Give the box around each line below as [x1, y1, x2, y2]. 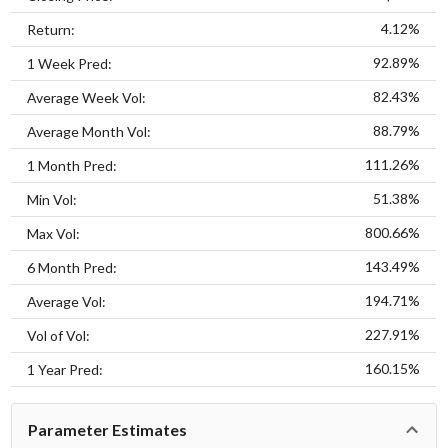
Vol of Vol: [27, 326, 91, 344]
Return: [27, 20, 76, 38]
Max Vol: [27, 224, 81, 242]
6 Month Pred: [27, 258, 118, 276]
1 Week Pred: [27, 54, 113, 72]
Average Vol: [27, 292, 107, 310]
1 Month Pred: [27, 156, 118, 174]
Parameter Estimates [28, 419, 188, 439]
